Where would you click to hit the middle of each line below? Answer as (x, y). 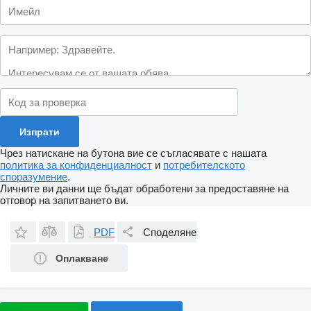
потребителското (204, 165)
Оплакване (82, 259)
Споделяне (170, 232)
